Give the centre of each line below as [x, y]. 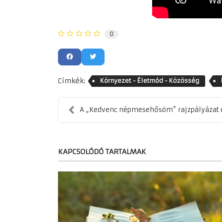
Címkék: [72, 81]
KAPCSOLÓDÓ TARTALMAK [102, 152]
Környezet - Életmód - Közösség [150, 81]
